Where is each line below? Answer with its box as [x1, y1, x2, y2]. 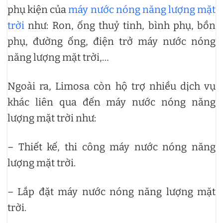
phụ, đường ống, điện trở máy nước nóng [7, 35, 216, 48]
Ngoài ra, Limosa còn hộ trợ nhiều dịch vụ [7, 80, 216, 93]
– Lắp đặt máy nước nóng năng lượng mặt [7, 186, 216, 198]
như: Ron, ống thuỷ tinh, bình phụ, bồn [24, 19, 216, 32]
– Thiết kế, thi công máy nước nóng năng [7, 141, 216, 153]
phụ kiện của [7, 3, 69, 16]
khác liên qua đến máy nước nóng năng [7, 96, 216, 109]
